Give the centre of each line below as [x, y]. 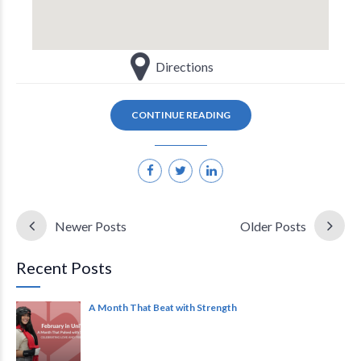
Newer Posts [91, 226]
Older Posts [273, 226]
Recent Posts [64, 268]
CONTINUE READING [180, 115]
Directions [185, 67]
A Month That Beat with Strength [163, 308]
